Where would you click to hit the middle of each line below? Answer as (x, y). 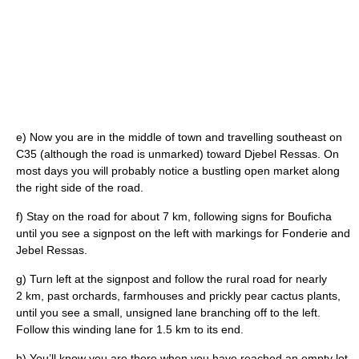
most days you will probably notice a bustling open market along (178, 170)
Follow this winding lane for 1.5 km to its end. (130, 329)
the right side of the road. (80, 187)
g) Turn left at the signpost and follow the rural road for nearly (171, 278)
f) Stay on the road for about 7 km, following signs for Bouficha (174, 216)
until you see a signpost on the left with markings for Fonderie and (183, 233)
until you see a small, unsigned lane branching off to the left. (168, 312)
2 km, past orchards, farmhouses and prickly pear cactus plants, (178, 295)
